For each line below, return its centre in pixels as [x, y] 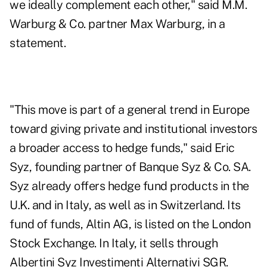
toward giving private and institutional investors [133, 129]
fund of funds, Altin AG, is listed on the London [130, 224]
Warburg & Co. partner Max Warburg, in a [117, 24]
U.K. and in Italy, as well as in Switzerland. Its [125, 205]
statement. [38, 43]
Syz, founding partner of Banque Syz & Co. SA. [130, 167]
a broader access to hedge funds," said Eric [122, 148]
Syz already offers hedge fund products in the [129, 186]
